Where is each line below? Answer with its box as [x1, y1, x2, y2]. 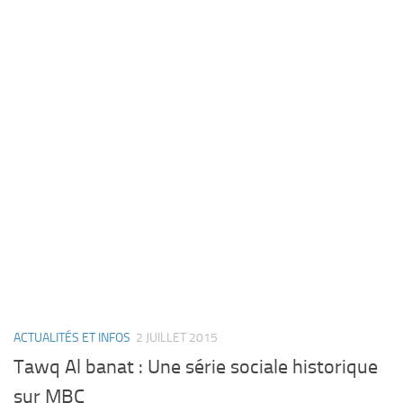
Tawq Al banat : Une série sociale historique [13, 355, 378, 380]
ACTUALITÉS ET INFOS [13, 329, 130, 345]
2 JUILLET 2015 [136, 329, 218, 345]
